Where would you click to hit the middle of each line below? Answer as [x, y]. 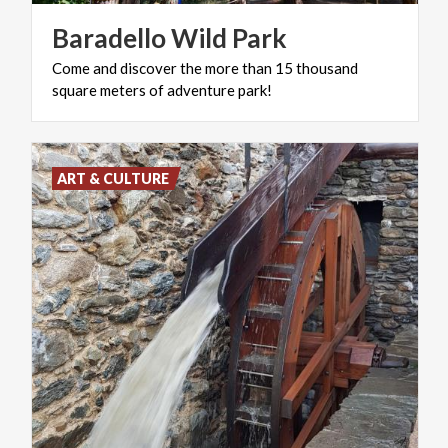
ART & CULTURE [113, 178]
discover [148, 67]
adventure [201, 89]
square [74, 89]
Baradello [109, 37]
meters [123, 89]
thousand [327, 67]
